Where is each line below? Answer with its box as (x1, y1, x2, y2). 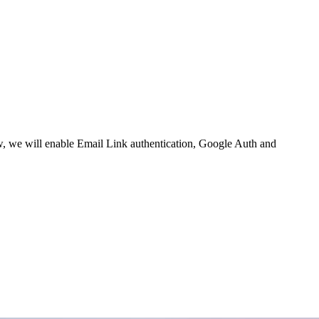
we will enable (9, 137, 77, 150)
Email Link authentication (77, 137, 193, 150)
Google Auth (199, 137, 257, 150)
